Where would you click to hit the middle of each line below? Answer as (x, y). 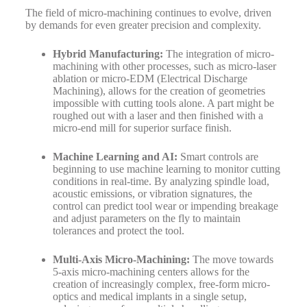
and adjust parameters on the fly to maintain (146, 219)
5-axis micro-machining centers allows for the (151, 272)
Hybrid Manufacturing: (108, 54)
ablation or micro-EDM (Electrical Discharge (150, 79)
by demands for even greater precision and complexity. (143, 25)
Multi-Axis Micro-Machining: (121, 260)
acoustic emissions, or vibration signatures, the (152, 194)
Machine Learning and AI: (115, 157)
